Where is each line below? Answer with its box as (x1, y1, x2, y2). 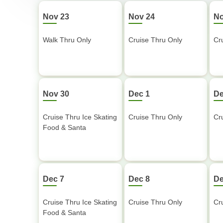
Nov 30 (43, 90, 69, 98)
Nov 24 (128, 12, 155, 21)
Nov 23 (43, 12, 69, 21)
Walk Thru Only (43, 36, 91, 44)
